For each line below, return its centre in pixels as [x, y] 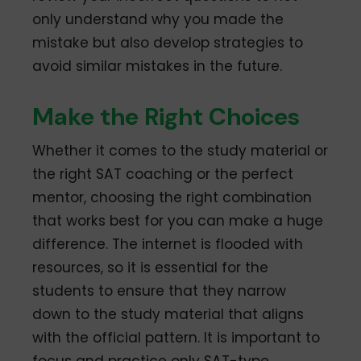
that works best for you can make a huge [178, 221]
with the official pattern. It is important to [176, 338]
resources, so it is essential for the [151, 268]
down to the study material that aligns [168, 315]
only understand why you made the [158, 20]
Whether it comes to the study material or [180, 151]
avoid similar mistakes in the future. [158, 66]
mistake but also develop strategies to [168, 43]
